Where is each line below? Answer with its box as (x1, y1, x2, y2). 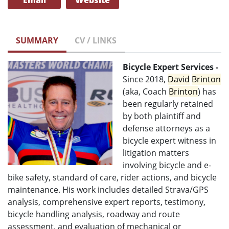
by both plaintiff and (123, 110, 201, 122)
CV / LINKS (75, 35, 117, 47)
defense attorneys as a (123, 123, 210, 134)
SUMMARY (16, 35, 58, 47)
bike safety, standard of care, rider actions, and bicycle (8, 172, 217, 184)
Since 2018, (123, 74, 168, 85)
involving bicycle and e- (123, 159, 211, 171)
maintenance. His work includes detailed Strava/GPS (8, 184, 209, 196)
